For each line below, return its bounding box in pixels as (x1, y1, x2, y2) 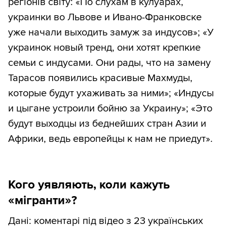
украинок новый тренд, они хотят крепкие (8, 42, 201, 54)
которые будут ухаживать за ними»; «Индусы (8, 87, 214, 100)
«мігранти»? (8, 193, 77, 208)
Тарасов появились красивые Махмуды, (8, 72, 193, 85)
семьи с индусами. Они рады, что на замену (8, 57, 211, 69)
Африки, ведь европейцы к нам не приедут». (8, 133, 213, 145)
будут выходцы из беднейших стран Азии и (8, 118, 206, 130)
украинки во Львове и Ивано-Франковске (8, 11, 202, 24)
